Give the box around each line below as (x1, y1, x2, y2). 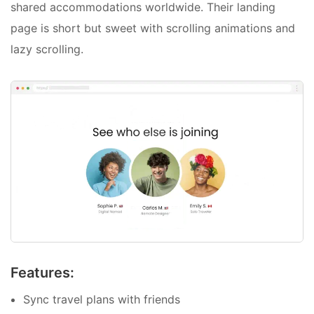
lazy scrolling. (11, 41, 83, 56)
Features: (11, 264, 74, 282)
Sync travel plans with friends (23, 292, 180, 307)
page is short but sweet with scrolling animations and (11, 20, 295, 35)
